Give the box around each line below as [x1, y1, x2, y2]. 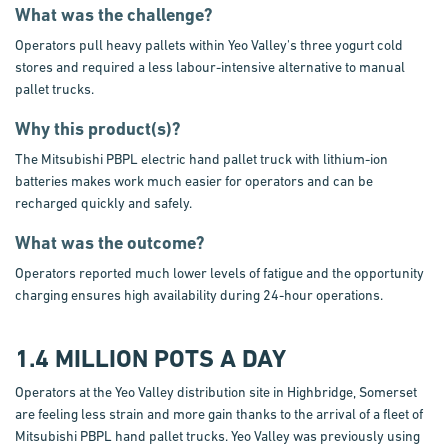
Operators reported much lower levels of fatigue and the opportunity [15, 265, 424, 281]
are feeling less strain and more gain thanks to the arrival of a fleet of [15, 406, 423, 422]
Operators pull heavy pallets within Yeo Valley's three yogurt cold [15, 37, 403, 53]
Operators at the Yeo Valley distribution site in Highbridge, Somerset [15, 384, 417, 400]
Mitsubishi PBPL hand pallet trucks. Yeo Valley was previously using [15, 428, 420, 444]
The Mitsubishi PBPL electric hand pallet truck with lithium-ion [15, 151, 388, 167]
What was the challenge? [15, 4, 213, 25]
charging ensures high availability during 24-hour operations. [15, 287, 383, 303]
